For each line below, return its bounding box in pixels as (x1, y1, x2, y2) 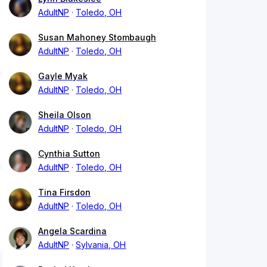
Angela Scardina (38, 226, 107, 237)
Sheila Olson (38, 110, 91, 120)
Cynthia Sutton (38, 148, 100, 159)
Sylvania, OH (76, 240, 126, 250)
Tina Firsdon (38, 187, 91, 198)
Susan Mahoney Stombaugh (38, 32, 156, 43)
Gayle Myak (38, 71, 88, 82)
